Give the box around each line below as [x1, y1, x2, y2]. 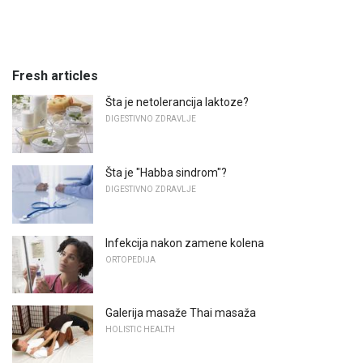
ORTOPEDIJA [105, 254, 156, 264]
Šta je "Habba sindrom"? [105, 166, 227, 180]
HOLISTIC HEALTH [105, 325, 175, 335]
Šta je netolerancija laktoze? [105, 96, 249, 109]
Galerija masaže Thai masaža [105, 306, 256, 320]
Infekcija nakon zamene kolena [105, 236, 264, 250]
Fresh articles [12, 68, 98, 84]
